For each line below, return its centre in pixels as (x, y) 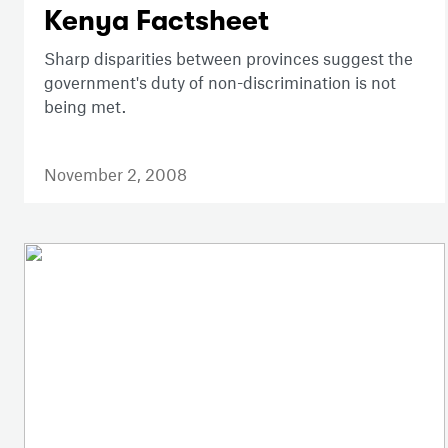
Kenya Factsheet (156, 20)
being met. (85, 105)
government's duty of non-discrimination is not (220, 81)
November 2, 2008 (115, 173)
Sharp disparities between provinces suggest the (228, 57)
